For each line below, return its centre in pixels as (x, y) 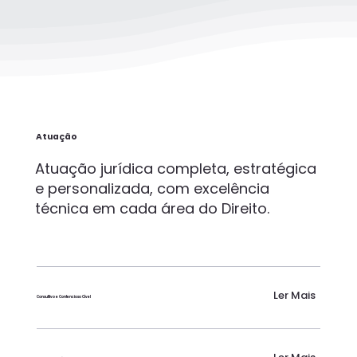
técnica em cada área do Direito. (153, 208)
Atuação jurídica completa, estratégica (176, 168)
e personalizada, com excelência (153, 188)
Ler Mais (294, 295)
